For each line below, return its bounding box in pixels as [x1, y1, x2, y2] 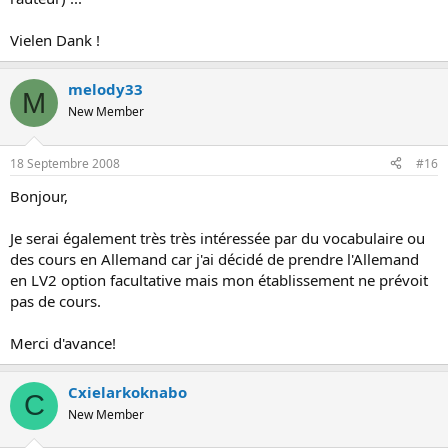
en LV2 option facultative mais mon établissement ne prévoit [10, 269, 428, 290]
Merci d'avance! [10, 332, 116, 353]
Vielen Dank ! [10, 30, 100, 50]
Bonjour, [10, 185, 68, 206]
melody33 [68, 79, 143, 99]
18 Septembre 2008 [10, 154, 120, 172]
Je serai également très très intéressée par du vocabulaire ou [10, 227, 425, 248]
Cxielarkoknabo [68, 381, 187, 402]
